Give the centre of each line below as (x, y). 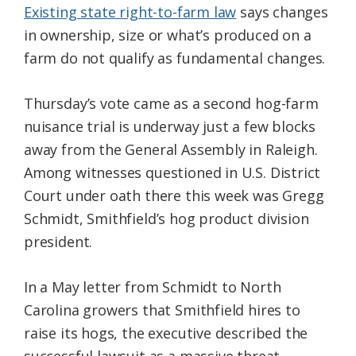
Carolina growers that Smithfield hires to (162, 310)
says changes (282, 12)
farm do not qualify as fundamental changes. (175, 58)
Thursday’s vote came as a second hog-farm (171, 104)
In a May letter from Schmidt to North (153, 287)
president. (58, 242)
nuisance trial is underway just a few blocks (170, 127)
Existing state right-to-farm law (130, 12)
